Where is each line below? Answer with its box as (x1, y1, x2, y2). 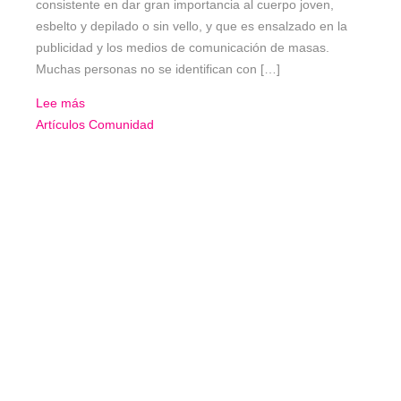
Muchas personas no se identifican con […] (36, 62, 280, 77)
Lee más (36, 96, 85, 111)
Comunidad (89, 117, 154, 132)
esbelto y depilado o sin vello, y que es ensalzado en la (36, 19, 347, 34)
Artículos (36, 117, 85, 132)
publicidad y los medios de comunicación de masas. (36, 40, 329, 55)
